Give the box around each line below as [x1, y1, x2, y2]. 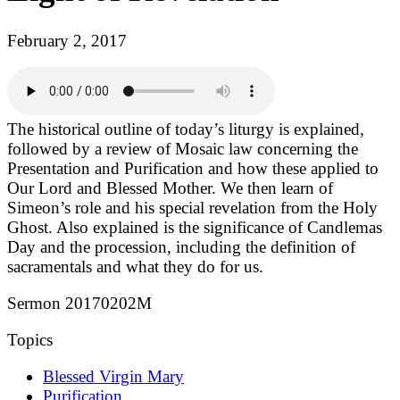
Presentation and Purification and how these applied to [7, 159, 379, 179]
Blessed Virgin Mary [43, 366, 184, 386]
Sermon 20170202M [7, 294, 152, 313]
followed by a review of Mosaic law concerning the [7, 139, 358, 159]
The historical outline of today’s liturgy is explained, [7, 120, 364, 139]
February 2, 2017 [7, 30, 127, 50]
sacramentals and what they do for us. [7, 257, 263, 277]
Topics [7, 329, 53, 349]
